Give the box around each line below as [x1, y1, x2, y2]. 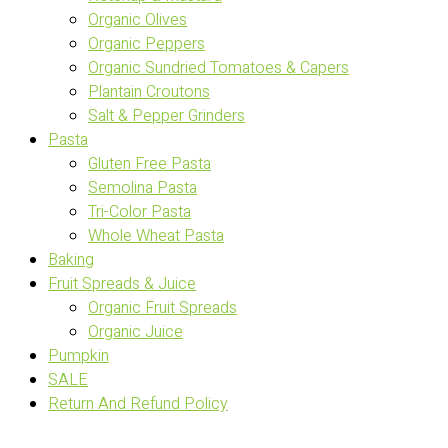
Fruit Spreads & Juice [48, 272, 196, 296]
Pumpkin [48, 344, 109, 368]
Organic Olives [88, 8, 187, 32]
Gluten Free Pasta [88, 152, 211, 176]
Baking [48, 248, 94, 272]
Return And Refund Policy [48, 392, 228, 416]
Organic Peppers [88, 32, 205, 56]
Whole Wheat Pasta [88, 224, 224, 248]
